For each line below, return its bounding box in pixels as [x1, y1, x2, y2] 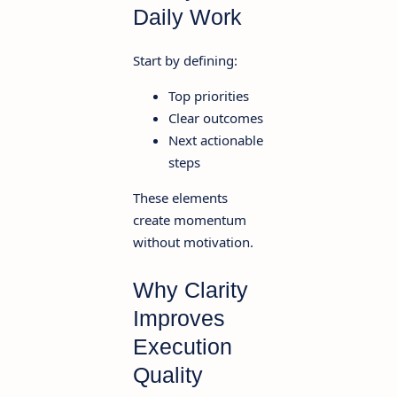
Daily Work [133, 4, 242, 30]
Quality [133, 362, 203, 388]
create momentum [133, 211, 246, 229]
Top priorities [168, 87, 249, 105]
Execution [133, 334, 232, 360]
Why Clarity [133, 277, 248, 303]
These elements [133, 189, 228, 206]
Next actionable [168, 131, 263, 149]
